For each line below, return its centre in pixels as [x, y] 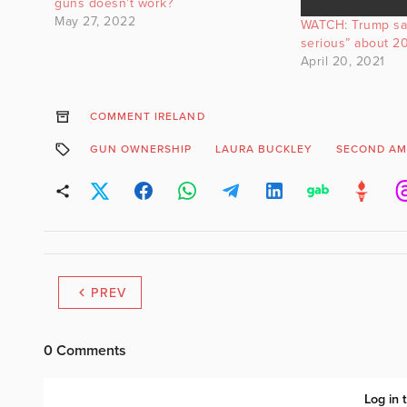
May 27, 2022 [95, 21]
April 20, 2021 [342, 62]
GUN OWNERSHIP [141, 149]
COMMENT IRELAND [147, 117]
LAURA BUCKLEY [264, 149]
